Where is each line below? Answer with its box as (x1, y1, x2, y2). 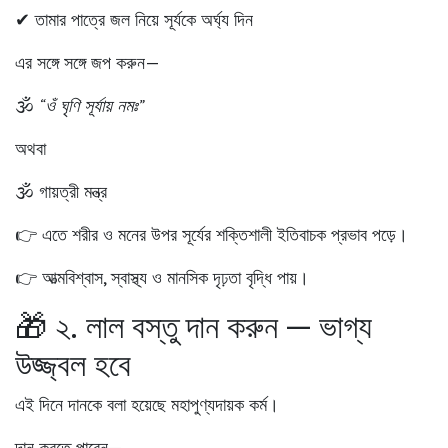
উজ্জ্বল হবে (15, 342, 131, 385)
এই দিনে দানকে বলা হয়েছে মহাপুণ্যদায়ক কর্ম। (15, 392, 279, 416)
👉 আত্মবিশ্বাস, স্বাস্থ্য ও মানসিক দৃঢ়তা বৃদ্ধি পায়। (15, 265, 309, 289)
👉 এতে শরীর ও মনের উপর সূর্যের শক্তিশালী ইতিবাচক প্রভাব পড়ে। (15, 222, 408, 246)
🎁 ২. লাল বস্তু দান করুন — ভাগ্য (15, 304, 372, 347)
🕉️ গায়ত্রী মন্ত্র (15, 179, 107, 203)
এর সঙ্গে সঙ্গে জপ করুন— (15, 50, 160, 74)
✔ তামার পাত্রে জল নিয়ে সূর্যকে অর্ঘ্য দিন (15, 7, 253, 31)
